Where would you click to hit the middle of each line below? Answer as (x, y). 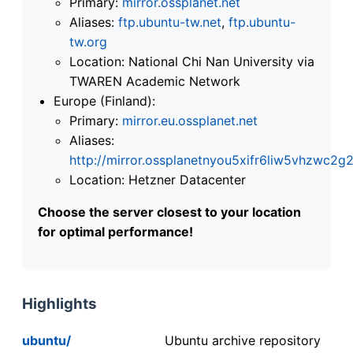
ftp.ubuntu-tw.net (170, 22)
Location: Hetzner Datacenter (158, 179)
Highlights (59, 303)
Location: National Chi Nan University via (192, 61)
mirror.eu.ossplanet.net (190, 120)
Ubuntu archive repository (243, 340)
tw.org (88, 41)
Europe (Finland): (104, 100)
